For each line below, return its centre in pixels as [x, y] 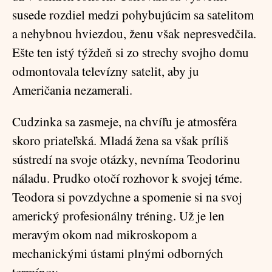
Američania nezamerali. [72, 90]
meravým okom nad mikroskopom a [104, 234]
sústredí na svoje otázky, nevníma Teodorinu [126, 159]
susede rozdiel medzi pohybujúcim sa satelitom [133, 15]
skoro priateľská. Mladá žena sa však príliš [120, 140]
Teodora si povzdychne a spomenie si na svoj [127, 197]
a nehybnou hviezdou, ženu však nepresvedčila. [134, 33]
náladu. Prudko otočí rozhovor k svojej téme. [127, 178]
